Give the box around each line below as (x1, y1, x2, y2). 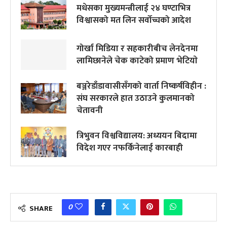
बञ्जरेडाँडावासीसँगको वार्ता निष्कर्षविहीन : (77, 79, 206, 94)
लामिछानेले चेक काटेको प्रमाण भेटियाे (77, 54, 198, 68)
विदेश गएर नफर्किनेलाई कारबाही (77, 141, 183, 156)
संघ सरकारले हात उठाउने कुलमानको (77, 91, 195, 106)
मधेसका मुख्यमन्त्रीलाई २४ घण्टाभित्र (77, 1, 191, 16)
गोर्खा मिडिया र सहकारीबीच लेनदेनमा (77, 42, 198, 56)
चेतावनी (77, 103, 103, 118)
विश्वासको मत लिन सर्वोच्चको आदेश (77, 13, 191, 28)
